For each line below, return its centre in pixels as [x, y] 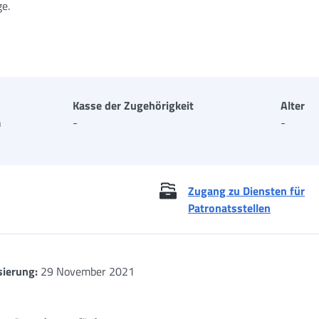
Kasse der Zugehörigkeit [133, 105]
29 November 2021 [86, 271]
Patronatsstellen [229, 208]
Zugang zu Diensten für [246, 191]
